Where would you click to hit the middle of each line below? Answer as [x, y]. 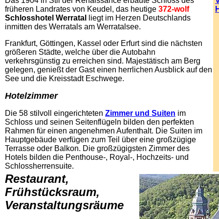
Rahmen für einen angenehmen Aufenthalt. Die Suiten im [104, 131]
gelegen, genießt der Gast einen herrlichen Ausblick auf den [109, 70]
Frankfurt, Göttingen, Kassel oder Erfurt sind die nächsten [104, 43]
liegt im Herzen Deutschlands [139, 18]
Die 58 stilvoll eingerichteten [55, 113]
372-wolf [174, 9]
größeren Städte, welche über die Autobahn [80, 52]
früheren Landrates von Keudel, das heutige [82, 9]
